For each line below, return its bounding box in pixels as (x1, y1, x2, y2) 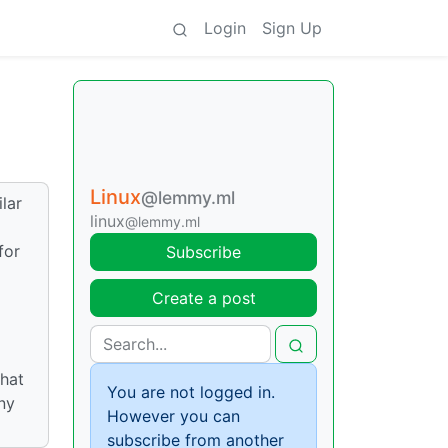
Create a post (151, 288, 256, 308)
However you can (107, 406, 240, 426)
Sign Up (262, 18, 322, 38)
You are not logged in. (107, 382, 275, 402)
